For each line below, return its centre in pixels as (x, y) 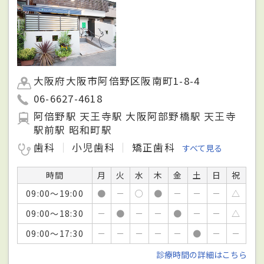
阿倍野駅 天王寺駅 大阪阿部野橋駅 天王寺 (135, 116)
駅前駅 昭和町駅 (73, 130)
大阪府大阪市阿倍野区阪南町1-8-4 (117, 81)
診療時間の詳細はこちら (201, 255)
